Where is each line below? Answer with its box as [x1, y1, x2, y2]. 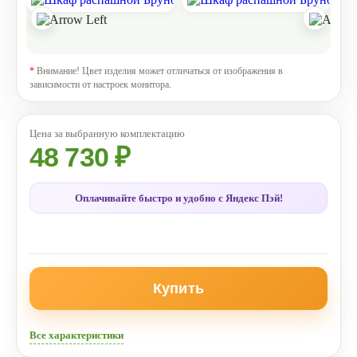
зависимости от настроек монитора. [29, 79, 171, 90]
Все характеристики [29, 329, 124, 341]
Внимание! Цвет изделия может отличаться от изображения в [34, 65, 283, 76]
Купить [152, 280, 205, 296]
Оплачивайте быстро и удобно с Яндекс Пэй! [74, 192, 283, 204]
